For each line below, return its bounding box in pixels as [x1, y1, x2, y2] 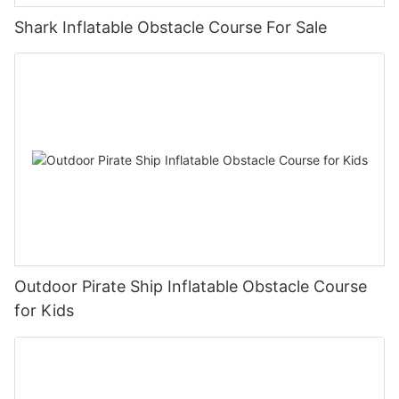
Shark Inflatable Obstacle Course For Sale [14, 17, 327, 37]
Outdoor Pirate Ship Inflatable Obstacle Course [14, 277, 367, 297]
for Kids [14, 301, 74, 321]
